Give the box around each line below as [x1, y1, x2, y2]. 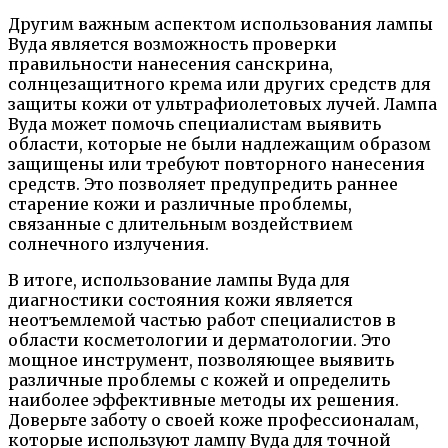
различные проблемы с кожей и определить [8, 370, 390, 391]
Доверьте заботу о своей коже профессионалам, [8, 410, 419, 431]
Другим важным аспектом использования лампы [8, 14, 433, 35]
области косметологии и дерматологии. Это [8, 330, 391, 351]
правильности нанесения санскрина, [8, 54, 333, 75]
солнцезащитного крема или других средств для [8, 74, 431, 95]
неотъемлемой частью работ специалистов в [8, 310, 396, 331]
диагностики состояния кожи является [8, 290, 353, 311]
